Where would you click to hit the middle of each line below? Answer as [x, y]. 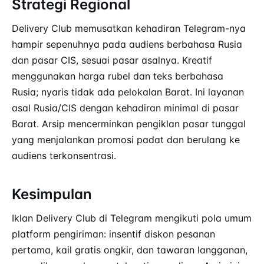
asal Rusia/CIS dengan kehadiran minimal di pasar [125, 108]
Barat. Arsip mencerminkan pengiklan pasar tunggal [129, 123]
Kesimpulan [52, 194]
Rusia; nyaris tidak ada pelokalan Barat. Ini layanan [128, 92]
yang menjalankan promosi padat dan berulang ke [126, 139]
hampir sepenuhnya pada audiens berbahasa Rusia [127, 44]
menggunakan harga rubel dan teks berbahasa [118, 76]
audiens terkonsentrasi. [64, 155]
